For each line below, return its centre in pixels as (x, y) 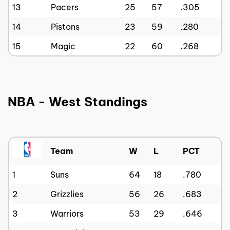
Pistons (65, 26)
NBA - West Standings (78, 101)
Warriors (67, 213)
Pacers (65, 7)
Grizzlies (67, 194)
